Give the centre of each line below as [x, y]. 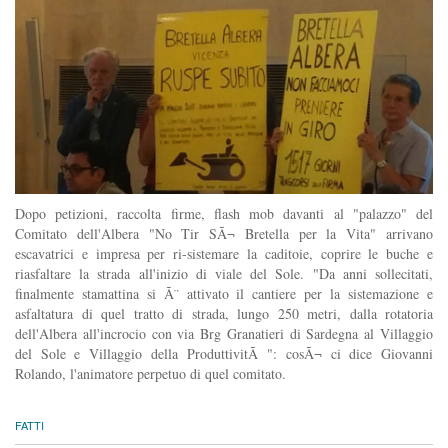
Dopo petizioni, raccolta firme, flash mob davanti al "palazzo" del [224, 214]
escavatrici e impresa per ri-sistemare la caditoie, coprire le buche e [224, 254]
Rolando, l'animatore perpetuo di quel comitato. [150, 374]
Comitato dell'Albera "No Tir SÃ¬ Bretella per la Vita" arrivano [224, 234]
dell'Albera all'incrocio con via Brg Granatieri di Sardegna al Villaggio [224, 334]
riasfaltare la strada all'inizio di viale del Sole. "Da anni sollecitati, [224, 274]
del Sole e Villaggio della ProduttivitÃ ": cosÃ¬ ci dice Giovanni [224, 354]
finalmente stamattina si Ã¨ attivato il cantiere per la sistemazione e [224, 294]
